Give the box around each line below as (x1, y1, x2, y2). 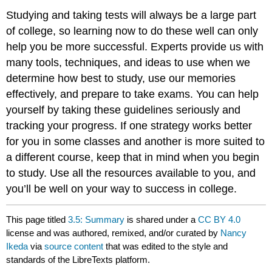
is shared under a (124, 214, 199, 225)
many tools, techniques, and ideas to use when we (6, 56, 251, 69)
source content (44, 240, 104, 251)
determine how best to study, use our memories (6, 72, 236, 85)
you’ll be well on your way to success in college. (6, 183, 237, 195)
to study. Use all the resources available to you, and (6, 167, 256, 180)
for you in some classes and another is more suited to (6, 135, 265, 148)
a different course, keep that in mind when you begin (6, 151, 260, 164)
